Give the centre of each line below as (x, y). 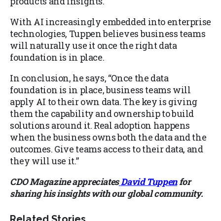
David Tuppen (149, 182)
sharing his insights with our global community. (107, 194)
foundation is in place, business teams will (100, 90)
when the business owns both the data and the (108, 137)
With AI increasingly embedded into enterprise (110, 22)
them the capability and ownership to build (102, 114)
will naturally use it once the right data (93, 46)
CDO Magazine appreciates (64, 182)
